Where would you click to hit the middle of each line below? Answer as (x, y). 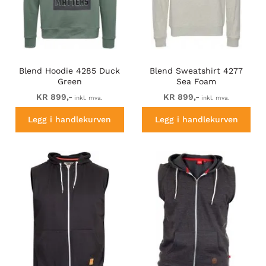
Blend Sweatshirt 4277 (197, 71)
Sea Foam (197, 82)
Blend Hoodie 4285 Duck (70, 71)
